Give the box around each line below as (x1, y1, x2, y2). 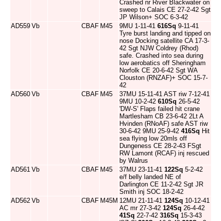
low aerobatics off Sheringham (119, 59, 206, 67)
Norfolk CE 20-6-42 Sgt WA (119, 67, 198, 74)
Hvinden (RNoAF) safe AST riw (119, 120, 208, 127)
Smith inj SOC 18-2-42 (119, 188, 184, 195)
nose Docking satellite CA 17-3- (119, 37, 209, 44)
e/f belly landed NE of (119, 173, 181, 181)
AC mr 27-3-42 (119, 204, 163, 212)
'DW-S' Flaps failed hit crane (119, 105, 200, 112)
